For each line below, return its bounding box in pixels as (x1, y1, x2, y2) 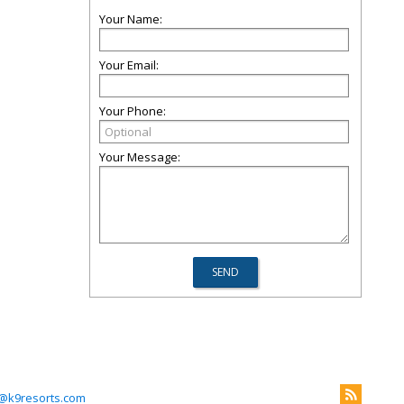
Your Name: (99, 11, 162, 27)
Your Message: (99, 149, 180, 165)
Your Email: (99, 57, 159, 73)
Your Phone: (99, 103, 166, 119)
